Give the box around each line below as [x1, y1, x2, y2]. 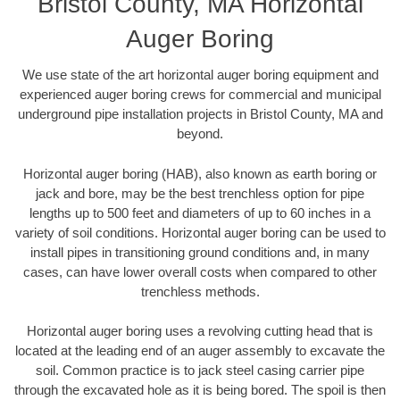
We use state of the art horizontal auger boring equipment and [21, 67, 379, 83]
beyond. [177, 126, 223, 142]
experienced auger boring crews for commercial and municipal [19, 87, 381, 103]
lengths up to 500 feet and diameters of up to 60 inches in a [29, 204, 371, 221]
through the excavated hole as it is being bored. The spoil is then [14, 382, 386, 398]
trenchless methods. [140, 283, 260, 299]
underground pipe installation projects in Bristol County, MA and [17, 106, 383, 122]
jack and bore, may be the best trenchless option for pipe [36, 185, 364, 201]
